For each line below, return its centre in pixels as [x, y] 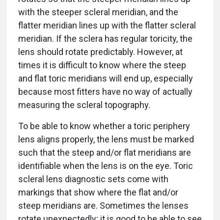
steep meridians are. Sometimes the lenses [103, 205]
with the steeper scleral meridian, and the [98, 12]
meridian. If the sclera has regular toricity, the [105, 38]
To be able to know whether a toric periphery [104, 126]
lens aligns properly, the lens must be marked [106, 139]
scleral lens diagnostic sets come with [93, 179]
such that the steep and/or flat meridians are [105, 152]
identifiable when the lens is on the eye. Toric [106, 165]
